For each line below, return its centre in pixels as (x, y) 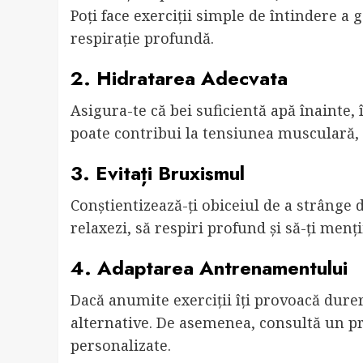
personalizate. (121, 346)
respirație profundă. (142, 38)
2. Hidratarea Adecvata (179, 79)
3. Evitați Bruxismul (158, 173)
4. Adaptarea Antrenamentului (209, 268)
